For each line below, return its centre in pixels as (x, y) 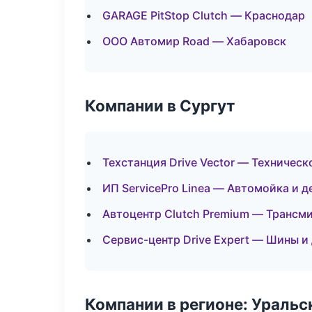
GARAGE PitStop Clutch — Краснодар (204, 15)
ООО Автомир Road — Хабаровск (194, 41)
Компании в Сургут (160, 106)
